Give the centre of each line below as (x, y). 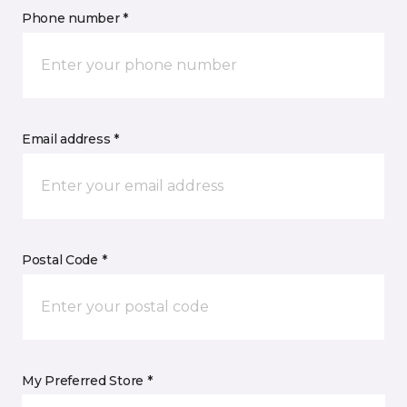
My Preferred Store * (87, 381)
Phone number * (75, 18)
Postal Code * (65, 260)
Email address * (70, 139)
